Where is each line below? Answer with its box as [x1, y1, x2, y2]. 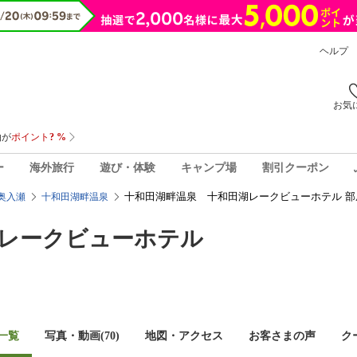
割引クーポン [261, 161, 329, 174]
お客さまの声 [249, 330, 316, 342]
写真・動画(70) [45, 330, 120, 342]
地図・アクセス [145, 330, 223, 342]
